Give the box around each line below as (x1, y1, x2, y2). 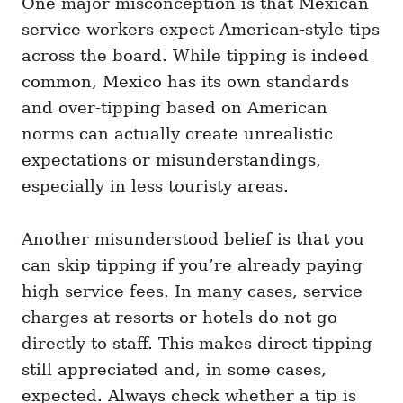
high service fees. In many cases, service (22, 282, 363, 301)
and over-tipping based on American (22, 98, 327, 118)
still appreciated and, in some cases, (22, 360, 327, 380)
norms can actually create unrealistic (22, 124, 333, 144)
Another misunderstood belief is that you (22, 229, 364, 249)
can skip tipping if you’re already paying (22, 255, 363, 275)
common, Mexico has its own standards (22, 72, 349, 92)
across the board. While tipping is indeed (22, 46, 369, 66)
